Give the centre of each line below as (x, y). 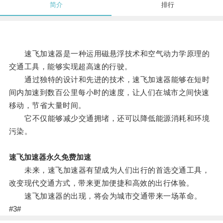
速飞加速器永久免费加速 (50, 157)
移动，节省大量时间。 (47, 106)
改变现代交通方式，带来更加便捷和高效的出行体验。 (101, 183)
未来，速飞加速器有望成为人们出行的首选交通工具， (109, 170)
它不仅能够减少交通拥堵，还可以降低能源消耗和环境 (109, 118)
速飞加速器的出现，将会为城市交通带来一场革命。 (105, 196)
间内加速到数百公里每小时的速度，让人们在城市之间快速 (109, 93)
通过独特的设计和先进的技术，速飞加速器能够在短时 (109, 80)
